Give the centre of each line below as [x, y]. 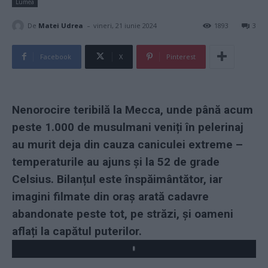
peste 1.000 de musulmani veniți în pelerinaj [128, 127]
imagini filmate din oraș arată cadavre [110, 196]
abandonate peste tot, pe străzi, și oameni [123, 214]
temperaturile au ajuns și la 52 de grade [116, 162]
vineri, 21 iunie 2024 [125, 26]
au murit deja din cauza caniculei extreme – [127, 144]
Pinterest [181, 56]
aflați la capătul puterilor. [77, 231]
